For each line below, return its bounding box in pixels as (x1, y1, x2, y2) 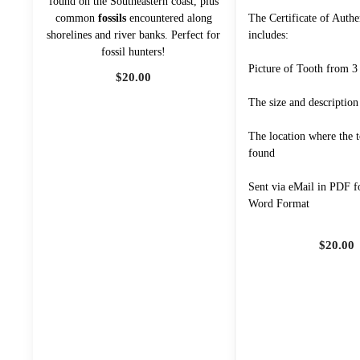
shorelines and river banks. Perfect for (47, 28, 221, 41)
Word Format (247, 197, 309, 210)
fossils (97, 11, 126, 24)
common (55, 11, 98, 24)
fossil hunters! (101, 45, 166, 58)
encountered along (125, 11, 212, 24)
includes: (247, 28, 288, 41)
